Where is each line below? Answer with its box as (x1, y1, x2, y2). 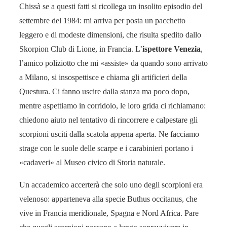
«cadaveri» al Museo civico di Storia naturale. (19, 158, 165, 167)
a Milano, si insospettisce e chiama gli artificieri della (19, 73, 187, 82)
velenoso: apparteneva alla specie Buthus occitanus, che (19, 195, 197, 204)
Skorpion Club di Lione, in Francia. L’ (19, 45, 142, 54)
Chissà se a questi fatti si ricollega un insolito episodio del (19, 2, 202, 11)
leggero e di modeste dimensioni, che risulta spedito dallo (19, 30, 201, 40)
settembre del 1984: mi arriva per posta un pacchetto (19, 16, 185, 25)
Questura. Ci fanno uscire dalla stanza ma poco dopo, (19, 87, 190, 96)
